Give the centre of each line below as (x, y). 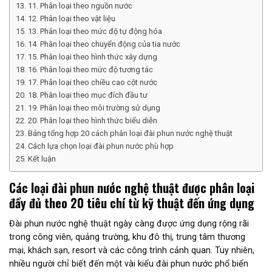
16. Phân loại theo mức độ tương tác (90, 70)
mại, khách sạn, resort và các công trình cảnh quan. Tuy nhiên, (132, 250)
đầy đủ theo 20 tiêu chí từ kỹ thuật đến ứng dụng (132, 203)
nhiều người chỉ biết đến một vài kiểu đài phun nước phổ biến (129, 264)
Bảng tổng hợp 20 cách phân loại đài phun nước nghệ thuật (130, 133)
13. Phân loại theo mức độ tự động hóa (95, 31)
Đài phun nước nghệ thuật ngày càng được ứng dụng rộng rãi (129, 224)
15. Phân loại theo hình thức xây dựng (92, 57)
